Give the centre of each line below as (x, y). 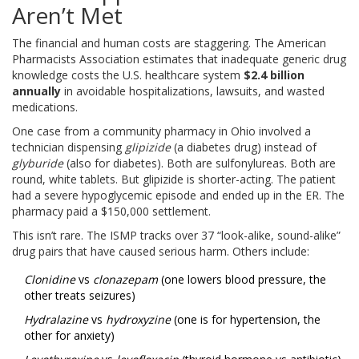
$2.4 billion (274, 75)
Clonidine (50, 280)
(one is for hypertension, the (246, 320)
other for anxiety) (69, 336)
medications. (45, 107)
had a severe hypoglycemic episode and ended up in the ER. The (178, 196)
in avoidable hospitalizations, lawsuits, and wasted (193, 91)
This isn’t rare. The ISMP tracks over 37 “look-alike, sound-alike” (176, 236)
